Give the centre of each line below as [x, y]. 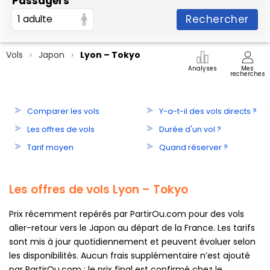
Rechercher [217, 19]
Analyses [202, 69]
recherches [247, 74]
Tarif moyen [50, 147]
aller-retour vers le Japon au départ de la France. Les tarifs [132, 228]
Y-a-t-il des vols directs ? [208, 111]
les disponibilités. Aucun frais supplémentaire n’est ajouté [130, 255]
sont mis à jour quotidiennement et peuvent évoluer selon [132, 241]
